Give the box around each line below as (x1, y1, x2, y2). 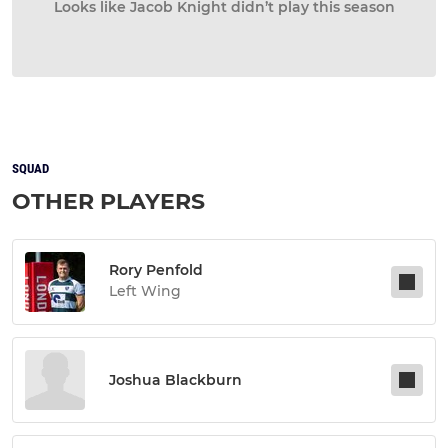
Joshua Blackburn (109, 370, 242, 389)
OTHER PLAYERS (12, 187, 205, 215)
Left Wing (109, 281, 181, 300)
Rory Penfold (109, 260, 203, 279)
